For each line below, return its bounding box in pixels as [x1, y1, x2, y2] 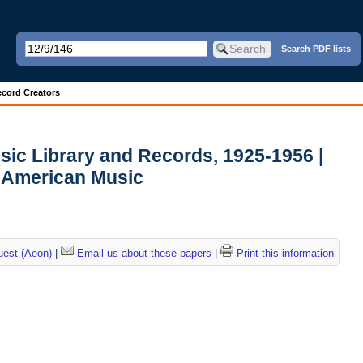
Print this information [233, 247, 334, 260]
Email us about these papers [73, 247, 211, 260]
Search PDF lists [280, 43, 351, 53]
